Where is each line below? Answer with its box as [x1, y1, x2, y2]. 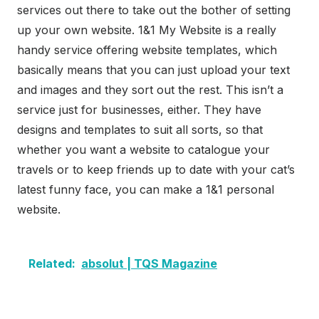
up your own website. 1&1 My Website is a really [17, 23, 276, 38]
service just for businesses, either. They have [17, 103, 261, 117]
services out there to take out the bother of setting [17, 3, 291, 18]
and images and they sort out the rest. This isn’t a [17, 83, 283, 98]
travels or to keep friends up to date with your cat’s [17, 162, 295, 177]
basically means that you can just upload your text [17, 63, 290, 78]
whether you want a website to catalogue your [17, 142, 270, 157]
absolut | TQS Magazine [81, 256, 217, 271]
